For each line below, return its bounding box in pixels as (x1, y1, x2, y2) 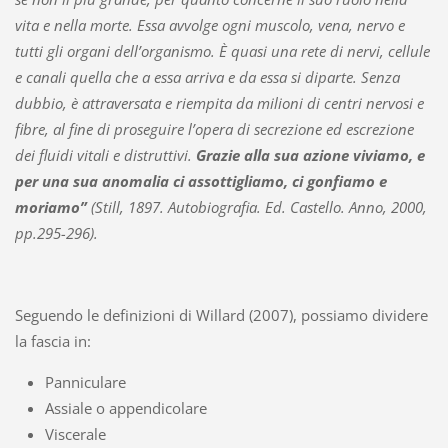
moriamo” (14, 197, 87, 217)
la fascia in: (14, 330, 91, 351)
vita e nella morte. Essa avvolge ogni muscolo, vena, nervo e (14, 15, 405, 35)
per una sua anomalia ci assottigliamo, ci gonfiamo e (14, 171, 387, 191)
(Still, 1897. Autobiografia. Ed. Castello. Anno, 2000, (86, 197, 427, 217)
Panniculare (44, 371, 126, 392)
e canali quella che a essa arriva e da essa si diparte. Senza (14, 67, 400, 87)
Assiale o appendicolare (44, 397, 207, 418)
